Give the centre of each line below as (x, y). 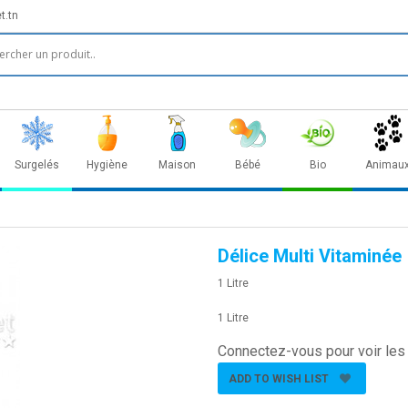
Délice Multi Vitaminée (310, 256)
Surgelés (37, 165)
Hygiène (107, 165)
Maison (177, 165)
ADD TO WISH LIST (279, 379)
